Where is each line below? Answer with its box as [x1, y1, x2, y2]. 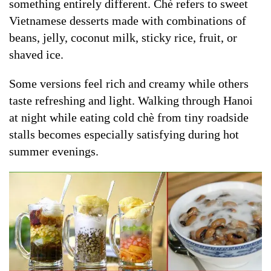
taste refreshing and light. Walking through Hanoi [9, 93, 253, 107]
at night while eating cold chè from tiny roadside [9, 110, 249, 124]
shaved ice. [9, 47, 64, 61]
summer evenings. [9, 144, 99, 158]
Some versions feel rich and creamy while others [9, 76, 249, 90]
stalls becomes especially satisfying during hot [9, 127, 239, 141]
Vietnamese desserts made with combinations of [9, 13, 246, 27]
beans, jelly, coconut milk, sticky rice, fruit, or [9, 30, 237, 44]
